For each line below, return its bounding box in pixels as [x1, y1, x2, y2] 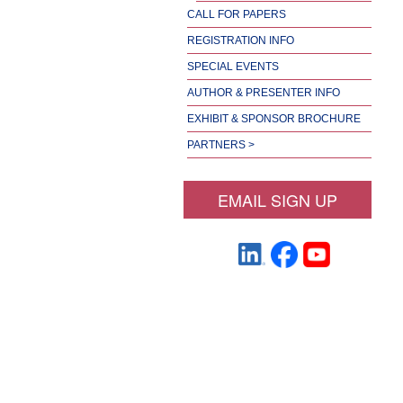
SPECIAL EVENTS [187, 59, 279, 73]
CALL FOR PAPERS [187, 7, 286, 21]
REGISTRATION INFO [187, 33, 294, 47]
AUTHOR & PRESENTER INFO [187, 85, 340, 99]
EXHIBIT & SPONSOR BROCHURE [187, 112, 361, 125]
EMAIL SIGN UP [217, 187, 337, 211]
